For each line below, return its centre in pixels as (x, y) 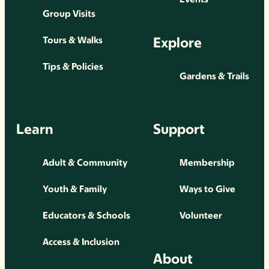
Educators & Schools (87, 216)
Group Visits (69, 14)
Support (179, 129)
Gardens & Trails (215, 76)
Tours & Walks (73, 40)
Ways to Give (208, 189)
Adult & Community (85, 163)
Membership (207, 163)
